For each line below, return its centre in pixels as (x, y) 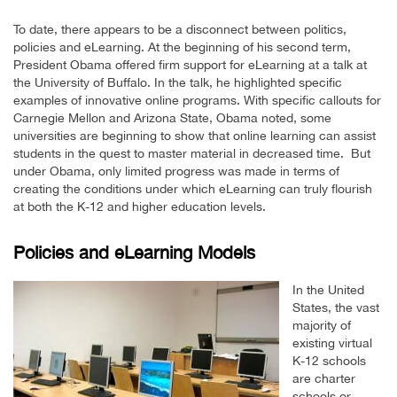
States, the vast (336, 308)
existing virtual (332, 343)
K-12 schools (329, 361)
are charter (324, 379)
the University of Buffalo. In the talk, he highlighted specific (178, 83)
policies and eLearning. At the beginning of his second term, (182, 47)
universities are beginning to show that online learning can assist (195, 136)
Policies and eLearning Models (134, 253)
